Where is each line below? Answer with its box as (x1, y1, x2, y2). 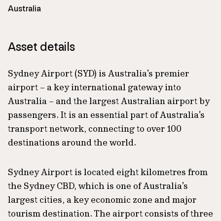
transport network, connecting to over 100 (8, 122, 182, 134)
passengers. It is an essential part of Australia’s (8, 109, 205, 120)
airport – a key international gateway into (8, 81, 181, 93)
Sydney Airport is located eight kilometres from (8, 166, 208, 178)
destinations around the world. (8, 136, 136, 148)
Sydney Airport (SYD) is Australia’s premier (8, 67, 189, 79)
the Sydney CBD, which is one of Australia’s (8, 180, 188, 191)
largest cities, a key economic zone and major (8, 193, 196, 205)
